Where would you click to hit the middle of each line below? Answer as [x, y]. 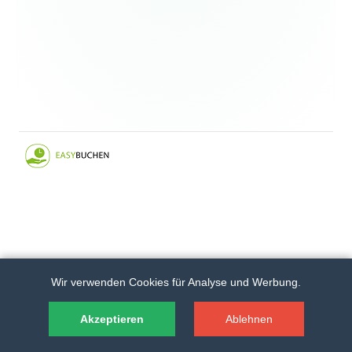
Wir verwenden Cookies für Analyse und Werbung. [176, 282]
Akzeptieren [112, 319]
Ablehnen [249, 319]
